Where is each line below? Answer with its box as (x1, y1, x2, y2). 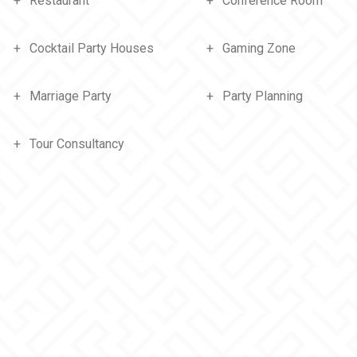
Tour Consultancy (29, 136, 124, 151)
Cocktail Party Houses (29, 41, 154, 56)
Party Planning (222, 88, 303, 104)
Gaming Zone (222, 41, 296, 56)
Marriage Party (29, 88, 112, 104)
